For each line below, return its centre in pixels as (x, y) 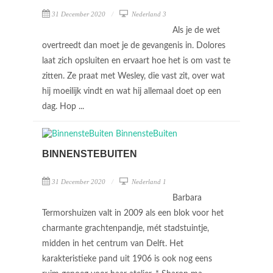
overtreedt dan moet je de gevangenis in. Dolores (134, 46)
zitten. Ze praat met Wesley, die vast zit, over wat (133, 76)
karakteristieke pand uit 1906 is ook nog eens (127, 259)
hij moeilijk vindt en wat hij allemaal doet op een (132, 91)
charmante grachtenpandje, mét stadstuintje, (126, 229)
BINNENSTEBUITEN (90, 154)
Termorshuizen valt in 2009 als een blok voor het (133, 213)
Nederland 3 (148, 14)
